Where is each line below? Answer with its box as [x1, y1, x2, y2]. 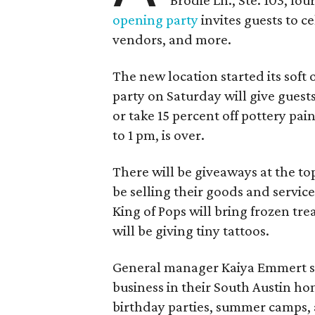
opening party [112, 11, 198, 28]
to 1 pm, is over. [112, 127, 205, 143]
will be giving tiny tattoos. [112, 222, 269, 239]
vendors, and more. [112, 31, 231, 48]
